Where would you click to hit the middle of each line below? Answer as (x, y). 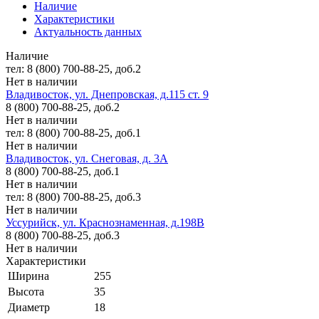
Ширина (28, 276)
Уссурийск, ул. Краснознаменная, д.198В (105, 222)
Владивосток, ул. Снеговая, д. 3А (87, 158)
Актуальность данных (88, 31)
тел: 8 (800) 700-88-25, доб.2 (73, 68)
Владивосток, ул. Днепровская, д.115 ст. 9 (107, 94)
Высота (26, 291)
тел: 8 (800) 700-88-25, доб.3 (73, 197)
